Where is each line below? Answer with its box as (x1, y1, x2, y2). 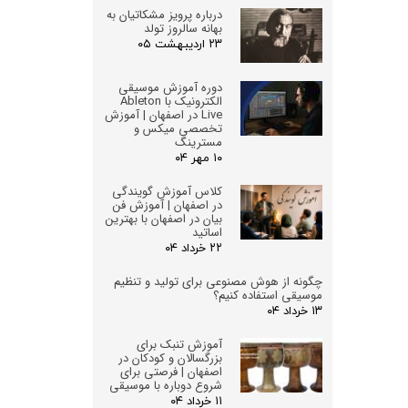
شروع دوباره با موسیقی (109, 375, 222, 395)
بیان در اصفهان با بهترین (106, 209, 222, 229)
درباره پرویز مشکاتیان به (107, 5, 222, 25)
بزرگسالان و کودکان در (118, 348, 222, 368)
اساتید (192, 222, 222, 242)
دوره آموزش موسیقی (118, 77, 222, 97)
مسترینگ (175, 132, 222, 152)
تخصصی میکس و (134, 118, 222, 138)
